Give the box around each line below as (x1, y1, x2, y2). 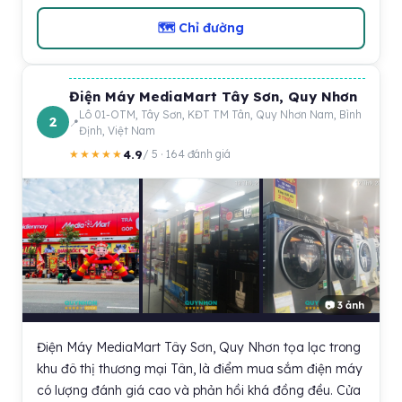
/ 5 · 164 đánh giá (143, 147, 231, 161)
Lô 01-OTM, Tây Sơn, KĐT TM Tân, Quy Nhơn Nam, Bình (79, 108, 362, 121)
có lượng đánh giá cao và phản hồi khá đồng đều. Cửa (37, 382, 361, 398)
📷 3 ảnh (325, 299, 364, 311)
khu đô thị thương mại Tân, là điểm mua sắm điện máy (37, 361, 363, 377)
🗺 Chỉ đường (158, 20, 244, 36)
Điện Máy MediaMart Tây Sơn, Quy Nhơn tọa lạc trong (37, 339, 361, 355)
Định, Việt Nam (79, 124, 155, 137)
